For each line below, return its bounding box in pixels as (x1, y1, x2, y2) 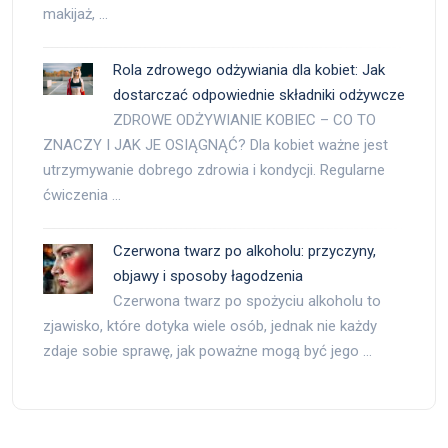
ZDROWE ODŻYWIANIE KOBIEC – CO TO (113, 110, 376, 129)
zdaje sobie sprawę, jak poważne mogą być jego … (43, 341, 372, 360)
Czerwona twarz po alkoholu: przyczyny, (113, 241, 376, 260)
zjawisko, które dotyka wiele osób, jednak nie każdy (43, 316, 377, 335)
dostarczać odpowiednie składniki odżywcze (113, 85, 405, 104)
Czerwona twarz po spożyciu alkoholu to (113, 291, 381, 310)
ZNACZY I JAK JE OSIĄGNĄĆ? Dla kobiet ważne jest (43, 135, 388, 154)
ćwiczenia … (43, 185, 121, 204)
